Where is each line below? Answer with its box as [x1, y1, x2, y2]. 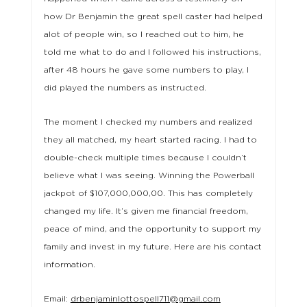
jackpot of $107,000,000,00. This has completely [43, 189, 253, 198]
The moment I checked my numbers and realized [43, 118, 252, 127]
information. [43, 260, 95, 269]
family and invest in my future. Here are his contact [43, 243, 262, 251]
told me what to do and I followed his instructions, [43, 48, 261, 57]
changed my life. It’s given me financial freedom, [43, 207, 248, 216]
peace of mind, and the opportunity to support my [43, 225, 261, 234]
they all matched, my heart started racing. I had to [43, 136, 257, 145]
